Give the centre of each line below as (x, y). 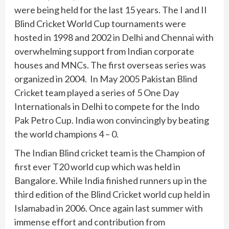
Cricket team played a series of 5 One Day (97, 92)
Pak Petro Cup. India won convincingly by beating (112, 120)
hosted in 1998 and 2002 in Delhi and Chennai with (114, 37)
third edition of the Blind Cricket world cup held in (112, 194)
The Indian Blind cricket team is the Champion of (110, 153)
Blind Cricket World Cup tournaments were (100, 23)
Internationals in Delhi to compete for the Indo (107, 106)
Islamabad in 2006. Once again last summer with (109, 208)
